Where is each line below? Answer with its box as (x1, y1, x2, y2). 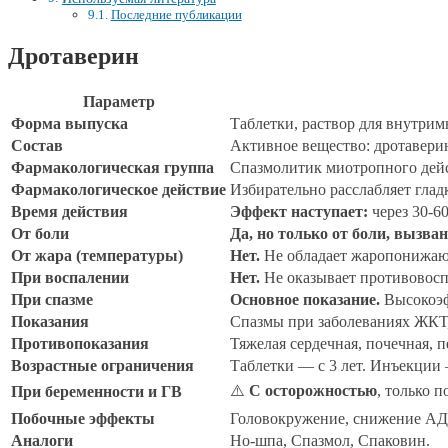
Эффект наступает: (230, 202, 368, 220)
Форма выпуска (11, 114, 128, 132)
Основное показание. (230, 290, 380, 308)
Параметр (82, 92, 155, 110)
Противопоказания (11, 334, 149, 352)
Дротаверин (8, 42, 139, 69)
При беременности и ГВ (11, 382, 182, 400)
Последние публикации (110, 6, 242, 22)
